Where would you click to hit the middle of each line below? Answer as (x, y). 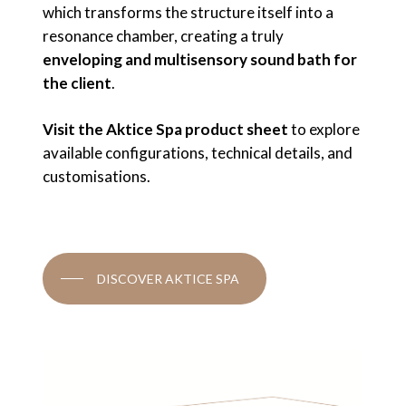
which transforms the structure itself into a (188, 12)
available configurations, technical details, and (197, 153)
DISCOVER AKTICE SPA (168, 278)
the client (77, 82)
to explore (324, 130)
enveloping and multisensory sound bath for (199, 59)
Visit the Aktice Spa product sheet (165, 130)
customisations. (96, 177)
